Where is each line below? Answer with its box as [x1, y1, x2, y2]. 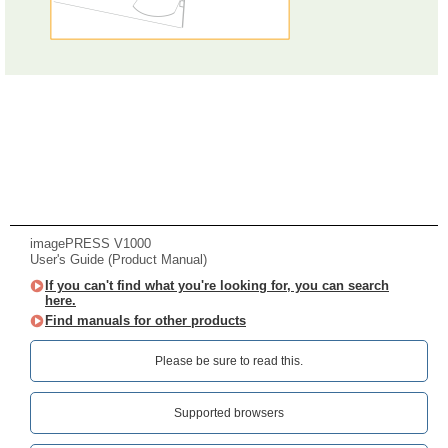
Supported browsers [174, 406, 284, 420]
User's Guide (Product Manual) [30, 252, 207, 267]
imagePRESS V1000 [30, 236, 151, 251]
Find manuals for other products [45, 313, 246, 328]
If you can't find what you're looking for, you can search [45, 278, 389, 293]
